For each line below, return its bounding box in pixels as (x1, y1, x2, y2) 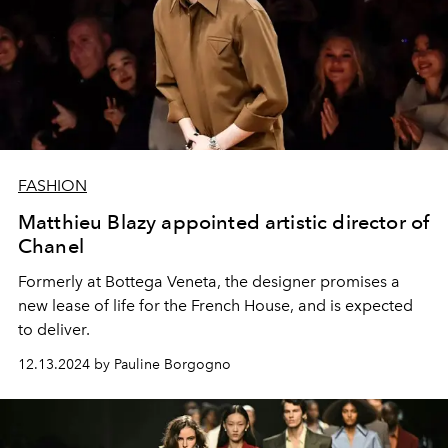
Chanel (18, 233, 84, 258)
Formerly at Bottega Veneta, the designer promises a (18, 271, 400, 291)
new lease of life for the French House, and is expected (18, 295, 413, 315)
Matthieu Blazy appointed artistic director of (18, 209, 430, 234)
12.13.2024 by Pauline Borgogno (18, 355, 231, 373)
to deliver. (18, 319, 90, 339)
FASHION (18, 175, 87, 195)
